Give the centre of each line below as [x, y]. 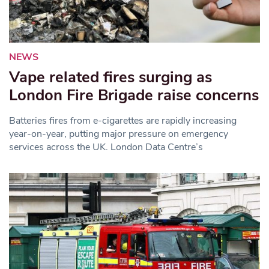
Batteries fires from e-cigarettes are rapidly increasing [123, 120]
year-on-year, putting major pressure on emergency [119, 134]
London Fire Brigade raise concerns [134, 95]
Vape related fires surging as [110, 77]
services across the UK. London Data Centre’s [106, 147]
